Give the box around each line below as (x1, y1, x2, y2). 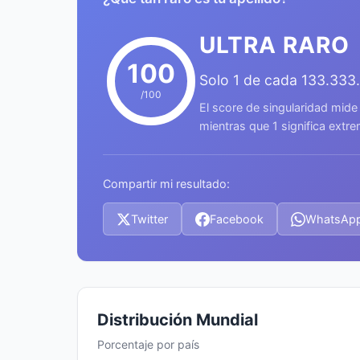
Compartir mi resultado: (103, 177, 230, 190)
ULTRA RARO (199, 31, 350, 59)
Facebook (210, 212, 264, 226)
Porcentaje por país (97, 337, 199, 351)
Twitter (131, 212, 168, 226)
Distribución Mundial (97, 310, 258, 329)
